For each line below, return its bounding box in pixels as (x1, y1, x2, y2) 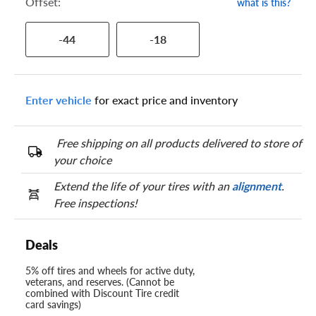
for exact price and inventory (92, 92, 238, 109)
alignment (232, 178, 281, 195)
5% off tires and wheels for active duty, (25, 263, 195, 278)
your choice (54, 152, 111, 169)
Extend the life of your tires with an (54, 178, 232, 195)
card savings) (25, 297, 81, 312)
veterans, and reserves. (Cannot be (25, 274, 174, 289)
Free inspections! (54, 195, 137, 212)
